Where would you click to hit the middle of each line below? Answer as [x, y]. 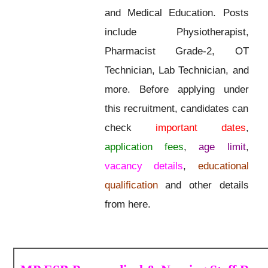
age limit [222, 147]
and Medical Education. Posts [176, 13]
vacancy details [144, 166]
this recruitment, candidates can [176, 109]
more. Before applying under [176, 89]
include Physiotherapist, [176, 32]
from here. [127, 204]
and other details [203, 185]
